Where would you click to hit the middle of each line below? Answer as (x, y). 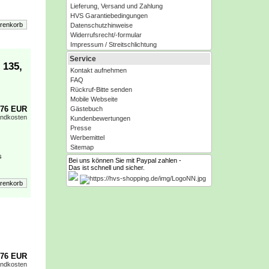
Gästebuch (86, 109)
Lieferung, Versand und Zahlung (116, 6)
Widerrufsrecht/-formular (106, 35)
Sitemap (82, 147)
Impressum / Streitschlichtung (113, 44)
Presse (81, 128)
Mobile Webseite (94, 99)
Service (83, 59)
